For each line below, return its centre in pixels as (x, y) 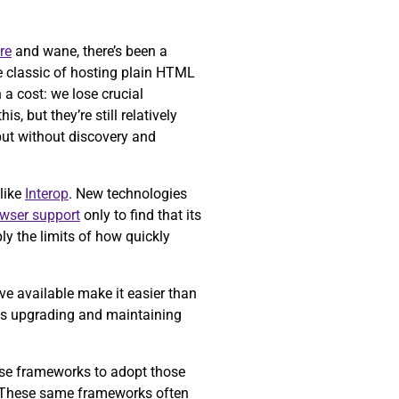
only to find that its (141, 216)
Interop (47, 194)
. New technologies (128, 194)
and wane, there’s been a (90, 52)
